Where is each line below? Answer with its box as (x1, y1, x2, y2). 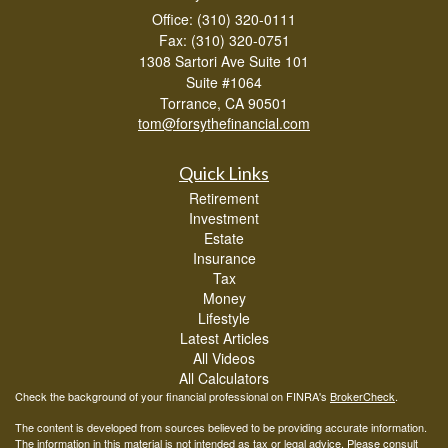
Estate (204, 227, 244, 248)
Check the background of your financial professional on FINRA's (15, 387, 330, 404)
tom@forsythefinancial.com (138, 112, 310, 133)
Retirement (189, 187, 259, 208)
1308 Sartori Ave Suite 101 (139, 50, 309, 71)
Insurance (192, 247, 256, 268)
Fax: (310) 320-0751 (158, 29, 290, 50)
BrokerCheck (330, 387, 395, 404)
